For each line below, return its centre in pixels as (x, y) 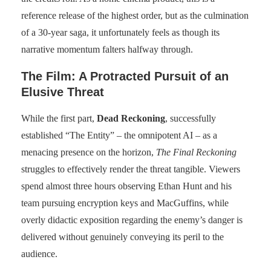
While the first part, (59, 118)
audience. (39, 253)
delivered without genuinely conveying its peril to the (122, 237)
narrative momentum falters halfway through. (107, 49)
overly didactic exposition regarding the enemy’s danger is (132, 220)
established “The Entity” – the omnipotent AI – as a (119, 135)
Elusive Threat (63, 92)
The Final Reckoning (196, 152)
